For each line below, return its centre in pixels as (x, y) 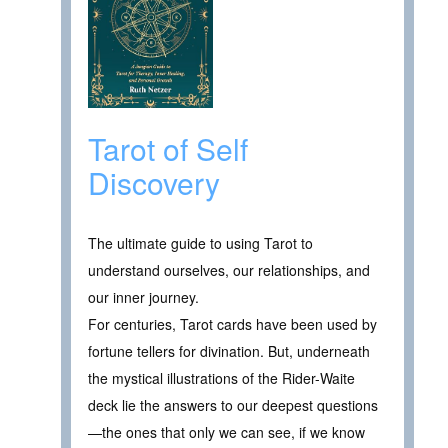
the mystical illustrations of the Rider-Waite (221, 377)
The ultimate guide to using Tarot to (200, 242)
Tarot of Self (168, 148)
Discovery (154, 182)
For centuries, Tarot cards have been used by (232, 323)
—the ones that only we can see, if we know (226, 431)
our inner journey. (143, 296)
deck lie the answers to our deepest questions (233, 404)
